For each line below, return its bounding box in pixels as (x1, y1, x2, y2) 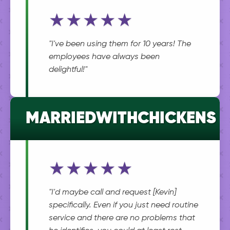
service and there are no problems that (49, 214, 195, 222)
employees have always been (49, 53, 160, 61)
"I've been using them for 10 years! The (49, 40, 191, 48)
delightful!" (49, 66, 87, 74)
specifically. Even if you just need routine (49, 201, 198, 209)
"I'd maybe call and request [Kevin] (49, 188, 176, 197)
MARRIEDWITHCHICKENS (26, 110, 216, 127)
